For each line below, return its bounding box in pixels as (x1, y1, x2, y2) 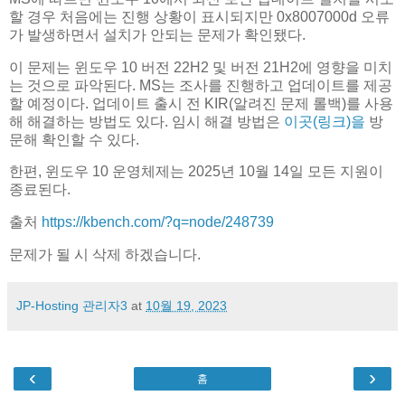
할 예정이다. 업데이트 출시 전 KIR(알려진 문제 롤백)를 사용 (9, 95, 393, 111)
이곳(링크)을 (280, 113, 365, 129)
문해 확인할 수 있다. (9, 131, 139, 147)
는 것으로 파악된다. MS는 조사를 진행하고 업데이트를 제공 (9, 77, 392, 93)
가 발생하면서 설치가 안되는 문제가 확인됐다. (9, 26, 306, 42)
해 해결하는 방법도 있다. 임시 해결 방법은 (9, 113, 280, 129)
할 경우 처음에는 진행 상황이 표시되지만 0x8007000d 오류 (9, 8, 390, 24)
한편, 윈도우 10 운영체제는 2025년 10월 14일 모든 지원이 (9, 164, 383, 180)
